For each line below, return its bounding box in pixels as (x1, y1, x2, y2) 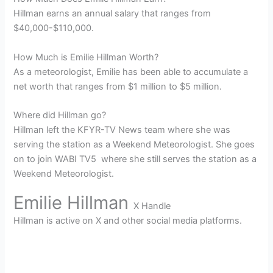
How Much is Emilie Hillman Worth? (13, 51, 159, 63)
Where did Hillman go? (13, 110, 107, 121)
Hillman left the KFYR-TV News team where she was (13, 124, 231, 136)
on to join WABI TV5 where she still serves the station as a (13, 154, 257, 165)
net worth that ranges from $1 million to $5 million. (13, 80, 222, 92)
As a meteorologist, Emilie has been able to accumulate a (13, 66, 249, 77)
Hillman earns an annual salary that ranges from (13, 8, 211, 19)
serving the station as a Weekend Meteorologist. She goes (13, 139, 255, 151)
